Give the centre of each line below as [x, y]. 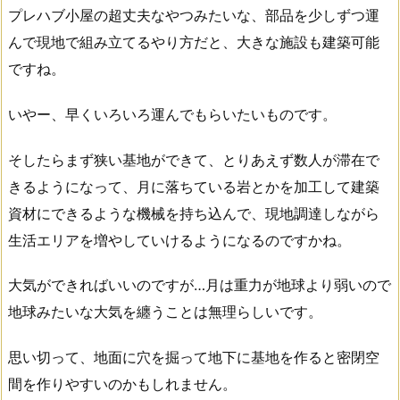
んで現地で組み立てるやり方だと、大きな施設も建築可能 [194, 42]
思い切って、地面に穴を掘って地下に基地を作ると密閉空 [194, 358]
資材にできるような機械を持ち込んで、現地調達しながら [194, 213]
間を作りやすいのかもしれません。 [122, 384]
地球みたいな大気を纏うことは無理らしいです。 [165, 312]
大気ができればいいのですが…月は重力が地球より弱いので [200, 285]
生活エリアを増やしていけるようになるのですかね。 [179, 240]
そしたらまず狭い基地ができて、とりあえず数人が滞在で [194, 159]
